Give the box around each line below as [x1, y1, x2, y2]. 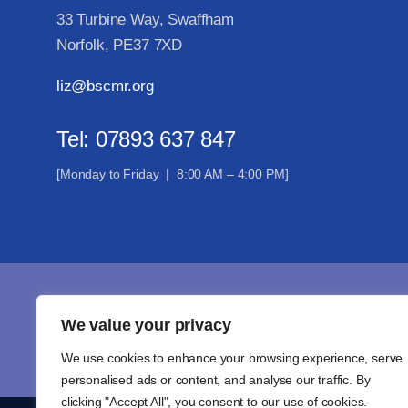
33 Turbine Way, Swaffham [56, 10, 234, 28]
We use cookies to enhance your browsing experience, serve [61, 351, 403, 365]
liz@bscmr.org [56, 76, 154, 95]
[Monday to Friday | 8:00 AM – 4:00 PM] [56, 166, 289, 181]
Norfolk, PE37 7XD [56, 36, 183, 54]
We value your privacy [61, 316, 231, 334]
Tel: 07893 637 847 [56, 126, 236, 151]
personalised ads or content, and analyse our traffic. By [61, 372, 371, 387]
